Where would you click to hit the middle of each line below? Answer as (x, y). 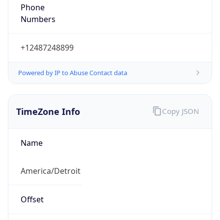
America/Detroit (50, 171)
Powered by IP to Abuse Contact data (73, 72)
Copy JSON (180, 111)
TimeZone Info (48, 111)
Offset (32, 200)
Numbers (38, 19)
